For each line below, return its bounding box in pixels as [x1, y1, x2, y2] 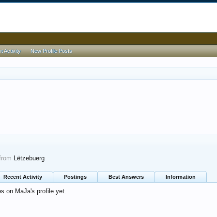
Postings [64, 174, 87, 180]
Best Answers [108, 174, 144, 180]
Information [166, 174, 196, 180]
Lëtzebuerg [14, 155, 45, 162]
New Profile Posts [31, 48, 72, 54]
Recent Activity [3, 174, 42, 180]
